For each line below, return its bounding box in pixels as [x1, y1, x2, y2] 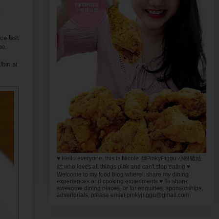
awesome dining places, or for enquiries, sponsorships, [57, 184, 203, 192]
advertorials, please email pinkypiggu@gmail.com [57, 191, 189, 198]
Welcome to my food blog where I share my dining [57, 171, 189, 178]
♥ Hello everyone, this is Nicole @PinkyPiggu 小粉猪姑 [57, 154, 201, 162]
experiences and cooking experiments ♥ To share [57, 177, 187, 185]
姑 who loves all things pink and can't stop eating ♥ [57, 163, 190, 170]
